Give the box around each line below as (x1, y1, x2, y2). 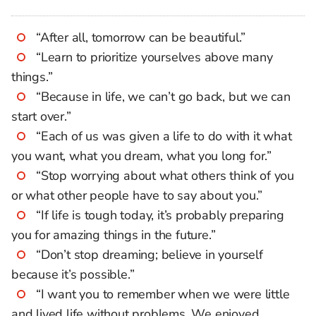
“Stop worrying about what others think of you (36, 167, 294, 184)
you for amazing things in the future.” (11, 226, 216, 243)
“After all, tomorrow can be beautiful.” (36, 29, 246, 46)
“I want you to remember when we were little (36, 286, 290, 303)
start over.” (11, 108, 71, 125)
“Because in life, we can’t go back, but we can (36, 88, 291, 105)
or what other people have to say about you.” (11, 187, 263, 204)
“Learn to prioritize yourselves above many (36, 49, 273, 66)
